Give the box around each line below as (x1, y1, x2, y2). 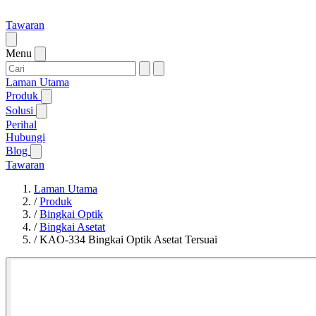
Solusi (6, 104, 36, 116)
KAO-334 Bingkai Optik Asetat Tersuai (39, 233, 217, 245)
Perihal (6, 119, 37, 130)
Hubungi (6, 131, 45, 143)
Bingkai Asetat (39, 221, 105, 233)
